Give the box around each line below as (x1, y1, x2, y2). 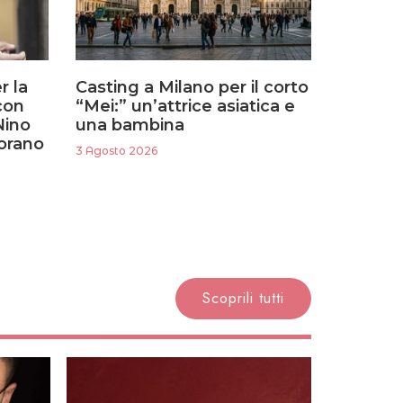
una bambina (75, 114, 184, 135)
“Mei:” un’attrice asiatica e (75, 95, 295, 116)
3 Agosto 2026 (75, 143, 157, 157)
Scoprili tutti (202, 287, 284, 309)
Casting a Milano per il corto (75, 76, 309, 97)
